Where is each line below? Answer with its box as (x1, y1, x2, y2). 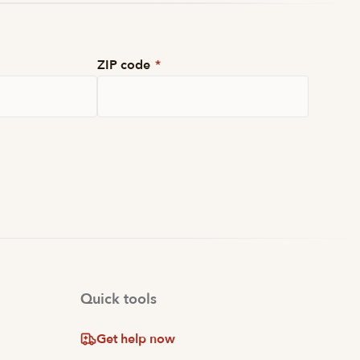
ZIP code (96, 56, 153, 74)
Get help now (96, 330, 176, 348)
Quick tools (80, 289, 157, 309)
